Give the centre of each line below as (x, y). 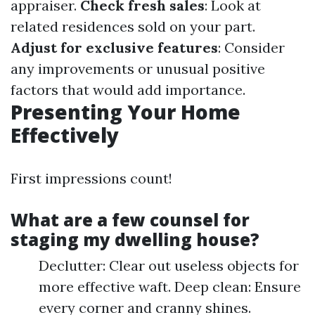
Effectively (65, 135)
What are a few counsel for (130, 220)
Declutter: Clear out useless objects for (169, 266)
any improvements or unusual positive (138, 69)
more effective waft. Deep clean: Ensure (170, 287)
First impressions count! (91, 179)
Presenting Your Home (126, 112)
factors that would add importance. (128, 90)
